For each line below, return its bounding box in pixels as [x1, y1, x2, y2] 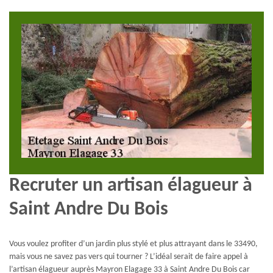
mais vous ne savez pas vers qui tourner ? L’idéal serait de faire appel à [9, 252, 248, 262]
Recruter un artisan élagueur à [9, 175, 252, 196]
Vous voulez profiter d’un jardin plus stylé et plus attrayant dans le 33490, [9, 239, 258, 249]
